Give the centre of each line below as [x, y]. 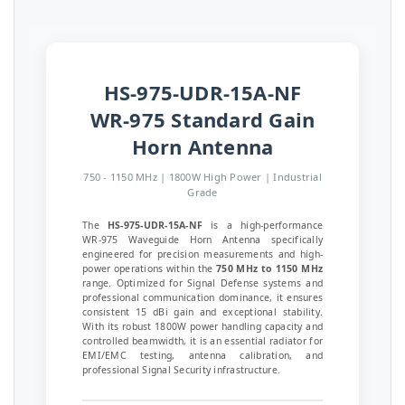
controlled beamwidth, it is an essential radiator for [202, 341]
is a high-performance [263, 225]
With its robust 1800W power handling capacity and [202, 326]
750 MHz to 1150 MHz [269, 268]
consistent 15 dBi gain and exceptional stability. [202, 312]
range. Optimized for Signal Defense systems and [202, 283]
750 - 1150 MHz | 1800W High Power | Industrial [202, 177]
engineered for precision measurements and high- [202, 254]
